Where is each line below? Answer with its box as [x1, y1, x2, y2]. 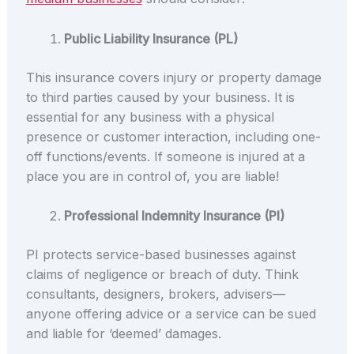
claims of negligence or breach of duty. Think [25, 266, 299, 283]
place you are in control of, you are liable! [25, 168, 283, 184]
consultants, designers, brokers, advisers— [25, 286, 285, 303]
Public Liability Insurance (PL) [63, 30, 238, 47]
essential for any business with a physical [25, 108, 274, 125]
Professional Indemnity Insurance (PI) [63, 208, 284, 224]
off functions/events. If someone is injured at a [25, 148, 305, 164]
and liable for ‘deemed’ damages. [25, 326, 225, 342]
